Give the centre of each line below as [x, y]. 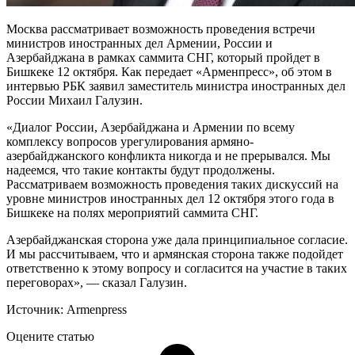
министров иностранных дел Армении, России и [139, 43]
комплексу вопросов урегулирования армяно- [130, 141]
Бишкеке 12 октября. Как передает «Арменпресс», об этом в [169, 71]
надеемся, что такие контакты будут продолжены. [141, 170]
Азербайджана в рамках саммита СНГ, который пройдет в [163, 57]
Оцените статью [50, 336]
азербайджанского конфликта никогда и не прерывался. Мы [168, 155]
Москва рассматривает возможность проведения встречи [161, 29]
